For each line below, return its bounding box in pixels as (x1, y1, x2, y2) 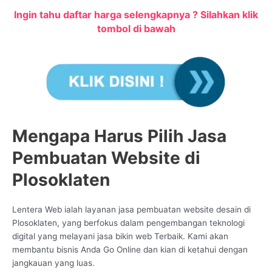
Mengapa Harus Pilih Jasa (12, 126, 226, 147)
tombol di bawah (97, 22, 175, 35)
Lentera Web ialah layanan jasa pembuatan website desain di (12, 205, 251, 215)
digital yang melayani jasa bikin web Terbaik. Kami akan (12, 231, 228, 242)
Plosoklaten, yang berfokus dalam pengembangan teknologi (12, 218, 245, 228)
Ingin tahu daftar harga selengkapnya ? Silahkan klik (14, 8, 258, 21)
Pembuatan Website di (12, 148, 200, 169)
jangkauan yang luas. (12, 258, 95, 268)
